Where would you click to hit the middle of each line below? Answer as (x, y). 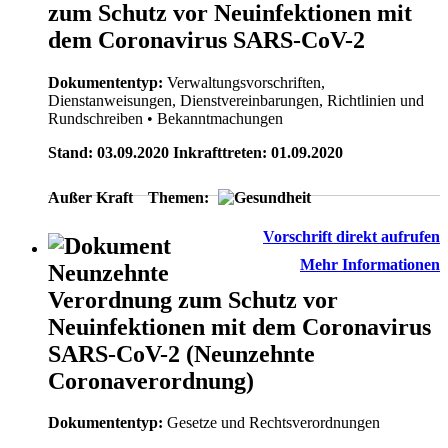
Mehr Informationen (370, 264)
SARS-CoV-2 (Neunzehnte (181, 353)
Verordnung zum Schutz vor (193, 299)
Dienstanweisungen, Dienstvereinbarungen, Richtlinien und (236, 100)
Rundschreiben (95, 118)
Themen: (178, 197)
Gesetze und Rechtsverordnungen (273, 423)
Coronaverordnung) (151, 380)
